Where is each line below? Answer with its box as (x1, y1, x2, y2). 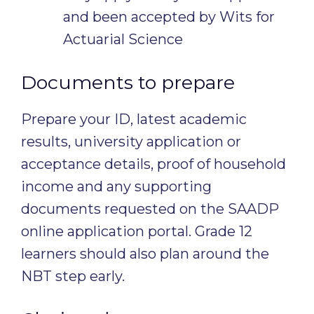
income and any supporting (21, 178, 212, 195)
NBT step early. (21, 268, 125, 285)
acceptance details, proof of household (21, 156, 286, 172)
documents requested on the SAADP (21, 200, 279, 217)
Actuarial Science (63, 31, 183, 48)
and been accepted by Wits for (63, 8, 275, 25)
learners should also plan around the (21, 245, 269, 262)
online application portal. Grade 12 (21, 223, 252, 240)
